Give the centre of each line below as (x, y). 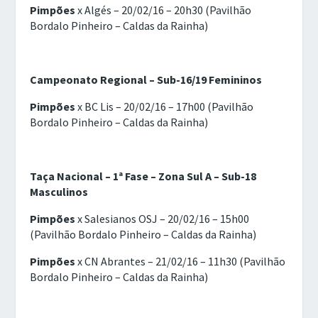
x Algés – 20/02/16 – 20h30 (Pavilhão (164, 10)
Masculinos (59, 192)
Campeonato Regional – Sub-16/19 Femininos (146, 80)
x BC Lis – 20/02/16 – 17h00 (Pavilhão (165, 107)
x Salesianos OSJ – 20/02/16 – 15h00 (163, 219)
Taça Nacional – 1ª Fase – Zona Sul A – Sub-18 (143, 176)
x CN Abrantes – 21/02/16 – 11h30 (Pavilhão (181, 262)
